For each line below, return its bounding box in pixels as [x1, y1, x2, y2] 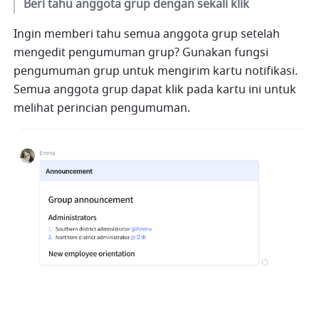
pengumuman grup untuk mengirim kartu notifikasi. [14, 62, 298, 80]
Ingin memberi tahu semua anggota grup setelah [14, 25, 281, 43]
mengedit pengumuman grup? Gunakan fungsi [14, 43, 269, 61]
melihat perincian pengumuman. [14, 99, 191, 117]
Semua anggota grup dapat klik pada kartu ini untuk [14, 80, 297, 98]
